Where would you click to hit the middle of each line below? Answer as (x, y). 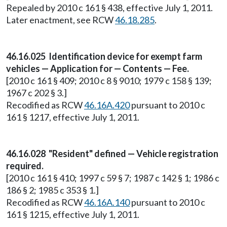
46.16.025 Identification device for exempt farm (104, 56)
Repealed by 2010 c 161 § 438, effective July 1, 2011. (109, 8)
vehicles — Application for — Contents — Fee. (98, 68)
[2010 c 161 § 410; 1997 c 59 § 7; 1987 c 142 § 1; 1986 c (113, 178)
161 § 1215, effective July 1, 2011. (73, 214)
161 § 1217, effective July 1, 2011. (73, 117)
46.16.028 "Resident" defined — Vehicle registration (112, 154)
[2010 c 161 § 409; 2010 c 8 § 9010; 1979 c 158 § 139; (109, 81)
